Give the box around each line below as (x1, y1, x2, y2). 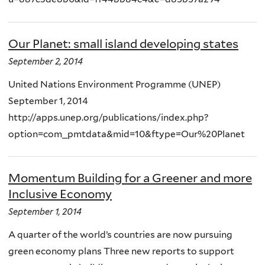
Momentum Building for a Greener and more (8, 171, 252, 186)
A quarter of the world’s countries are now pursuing (8, 229, 232, 241)
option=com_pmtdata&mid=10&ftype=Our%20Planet (8, 128, 245, 140)
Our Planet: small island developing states (8, 36, 238, 51)
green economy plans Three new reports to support (8, 245, 234, 257)
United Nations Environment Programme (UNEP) (8, 78, 221, 90)
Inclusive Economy (8, 187, 112, 202)
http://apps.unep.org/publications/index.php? (8, 111, 209, 123)
